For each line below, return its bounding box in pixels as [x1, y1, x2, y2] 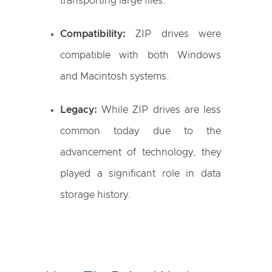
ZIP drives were [126, 29, 221, 39]
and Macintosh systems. [60, 72, 169, 81]
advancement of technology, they [60, 148, 221, 157]
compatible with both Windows [60, 50, 221, 60]
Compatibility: [60, 29, 126, 39]
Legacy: [60, 105, 97, 115]
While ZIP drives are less [97, 105, 221, 115]
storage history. [60, 190, 131, 200]
